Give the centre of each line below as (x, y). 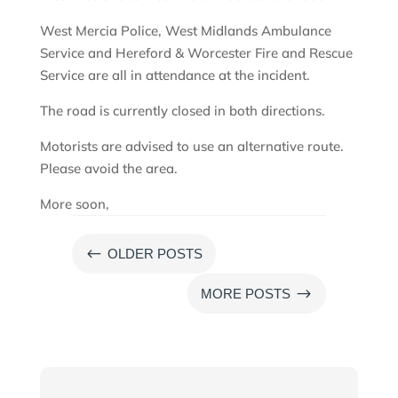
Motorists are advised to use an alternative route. (191, 147)
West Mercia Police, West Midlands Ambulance (185, 31)
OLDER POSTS (155, 254)
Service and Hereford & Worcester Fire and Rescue (196, 53)
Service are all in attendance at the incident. (176, 76)
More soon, (76, 204)
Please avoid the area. (110, 169)
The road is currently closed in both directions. (182, 111)
